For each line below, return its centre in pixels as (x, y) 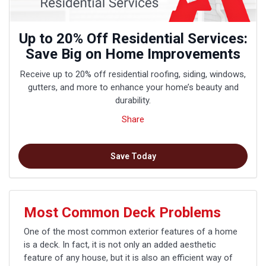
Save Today (133, 156)
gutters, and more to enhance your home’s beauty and (133, 87)
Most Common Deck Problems (122, 212)
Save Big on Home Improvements (133, 54)
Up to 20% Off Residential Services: (133, 38)
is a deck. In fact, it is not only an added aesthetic (120, 244)
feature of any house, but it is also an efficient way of (128, 257)
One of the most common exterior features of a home (131, 231)
